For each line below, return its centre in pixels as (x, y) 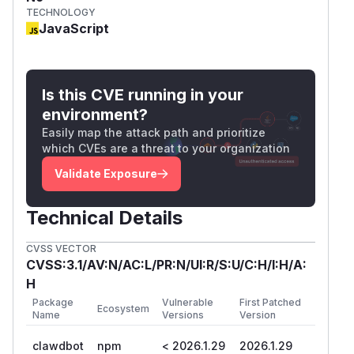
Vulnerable (188, 302)
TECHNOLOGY (61, 12)
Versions (183, 314)
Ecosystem (123, 308)
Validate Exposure (106, 173)
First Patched (270, 302)
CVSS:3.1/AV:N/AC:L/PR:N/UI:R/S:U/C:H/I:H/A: (166, 264)
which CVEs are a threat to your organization (166, 148)
